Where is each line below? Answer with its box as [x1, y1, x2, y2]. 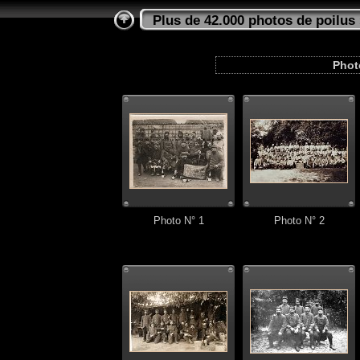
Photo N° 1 [153, 215, 204, 227]
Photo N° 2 [273, 215, 325, 227]
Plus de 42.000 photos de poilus [153, 13, 355, 28]
